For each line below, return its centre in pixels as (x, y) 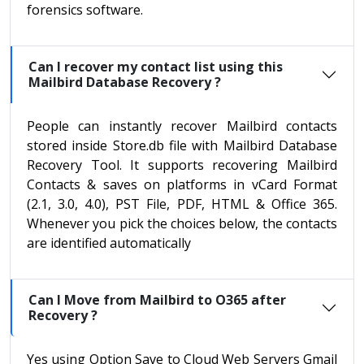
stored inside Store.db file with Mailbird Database (182, 146)
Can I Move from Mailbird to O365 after (157, 300)
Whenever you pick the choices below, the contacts (182, 224)
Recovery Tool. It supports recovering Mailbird (182, 165)
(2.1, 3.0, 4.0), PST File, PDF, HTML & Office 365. (182, 204)
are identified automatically (109, 243)
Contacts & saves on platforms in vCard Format (182, 185)
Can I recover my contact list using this (156, 67)
